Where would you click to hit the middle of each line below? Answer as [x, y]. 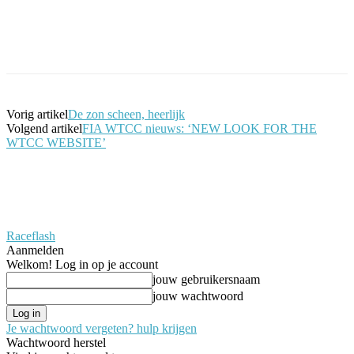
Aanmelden [35, 250]
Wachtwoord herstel [56, 342]
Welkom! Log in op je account [82, 264]
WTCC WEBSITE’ [56, 142]
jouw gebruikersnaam [206, 279]
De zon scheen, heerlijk [126, 114]
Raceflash [31, 235]
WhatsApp [324, 40]
